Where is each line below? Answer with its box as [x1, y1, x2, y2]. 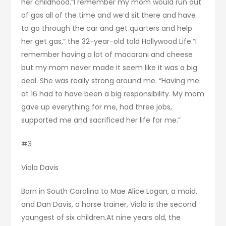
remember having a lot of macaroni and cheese [21, 49, 193, 60]
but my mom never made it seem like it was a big [21, 63, 198, 73]
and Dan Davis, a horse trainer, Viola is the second [21, 199, 197, 210]
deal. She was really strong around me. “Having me [21, 76, 200, 86]
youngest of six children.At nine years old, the [21, 212, 181, 223]
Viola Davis [21, 162, 59, 173]
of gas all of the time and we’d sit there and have [21, 10, 196, 21]
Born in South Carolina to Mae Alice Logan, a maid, [21, 186, 198, 197]
